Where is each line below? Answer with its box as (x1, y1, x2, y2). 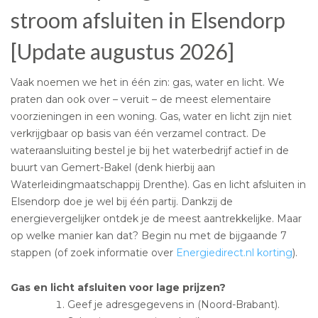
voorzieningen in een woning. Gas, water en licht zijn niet (11, 109, 292, 123)
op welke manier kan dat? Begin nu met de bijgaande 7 (11, 229, 287, 242)
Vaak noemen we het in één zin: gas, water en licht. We (11, 75, 285, 89)
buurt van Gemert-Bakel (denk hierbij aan (11, 160, 215, 174)
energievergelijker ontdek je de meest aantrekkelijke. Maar (11, 212, 302, 225)
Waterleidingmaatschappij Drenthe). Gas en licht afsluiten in (11, 177, 306, 191)
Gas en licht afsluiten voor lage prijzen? (11, 280, 226, 294)
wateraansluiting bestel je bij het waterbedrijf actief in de (11, 143, 289, 157)
